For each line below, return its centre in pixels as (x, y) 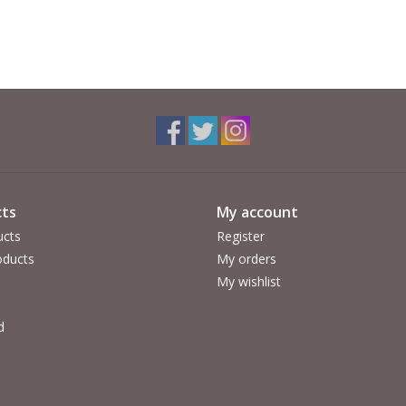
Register (241, 237)
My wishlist (249, 282)
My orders (246, 259)
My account (257, 213)
